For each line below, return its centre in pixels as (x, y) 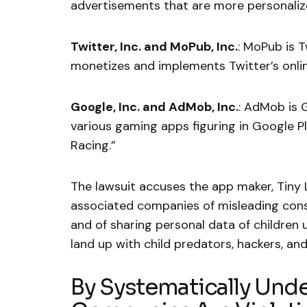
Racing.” (93, 146)
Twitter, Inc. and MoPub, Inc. (154, 47)
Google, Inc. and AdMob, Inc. (155, 107)
